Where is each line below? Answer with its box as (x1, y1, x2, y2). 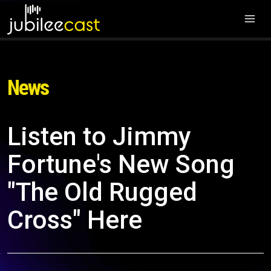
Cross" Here (7, 205, 142, 235)
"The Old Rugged (7, 177, 197, 207)
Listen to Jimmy (7, 122, 191, 151)
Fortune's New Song (7, 149, 235, 179)
